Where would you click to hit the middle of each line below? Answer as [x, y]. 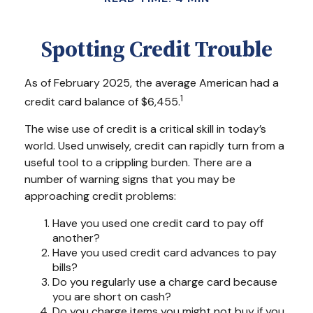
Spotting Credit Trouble [156, 49]
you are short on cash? [112, 297]
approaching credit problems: [100, 196]
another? [76, 238]
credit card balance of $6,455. [102, 102]
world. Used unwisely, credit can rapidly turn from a [154, 146]
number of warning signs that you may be [130, 180]
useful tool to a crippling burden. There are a [138, 163]
